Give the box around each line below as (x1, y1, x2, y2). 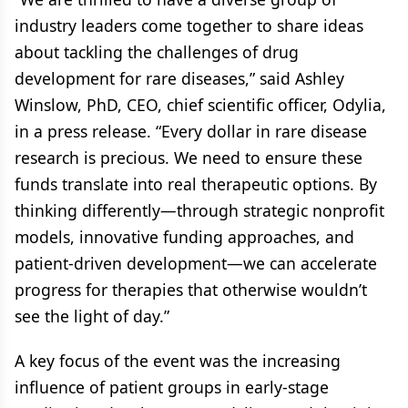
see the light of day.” (15, 305, 169, 327)
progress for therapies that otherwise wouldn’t (15, 279, 367, 301)
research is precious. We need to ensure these (15, 147, 362, 168)
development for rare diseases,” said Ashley (15, 67, 344, 89)
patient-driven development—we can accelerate (15, 252, 377, 274)
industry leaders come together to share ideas (15, 15, 363, 36)
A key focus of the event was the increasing (15, 350, 341, 372)
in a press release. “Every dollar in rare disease (15, 120, 367, 142)
